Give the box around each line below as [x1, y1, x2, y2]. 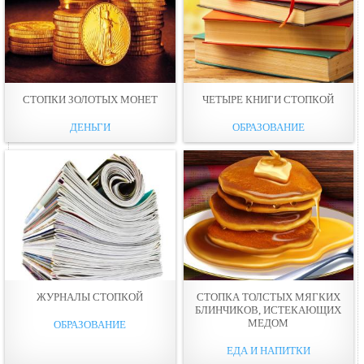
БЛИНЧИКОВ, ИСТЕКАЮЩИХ [195, 303, 342, 316]
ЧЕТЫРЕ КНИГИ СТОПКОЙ [202, 93, 335, 106]
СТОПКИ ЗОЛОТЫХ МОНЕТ [22, 93, 158, 106]
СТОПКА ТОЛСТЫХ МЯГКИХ [196, 290, 340, 303]
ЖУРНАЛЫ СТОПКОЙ [37, 290, 144, 303]
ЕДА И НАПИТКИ [226, 344, 310, 357]
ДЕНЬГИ [69, 120, 110, 133]
